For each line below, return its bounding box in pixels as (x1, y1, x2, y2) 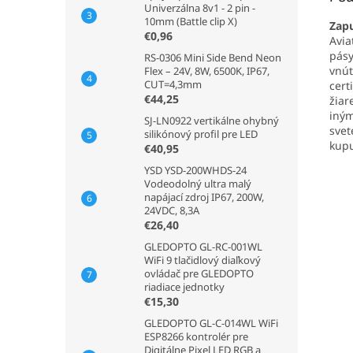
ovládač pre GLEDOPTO (144, 266, 254, 281)
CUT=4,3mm (144, 77, 202, 91)
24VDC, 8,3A (144, 203, 199, 217)
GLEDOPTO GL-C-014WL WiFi (144, 316, 278, 330)
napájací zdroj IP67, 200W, (144, 190, 264, 204)
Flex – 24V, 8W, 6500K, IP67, (144, 64, 269, 78)
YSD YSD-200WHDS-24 (144, 163, 247, 177)
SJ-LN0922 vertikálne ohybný (144, 113, 279, 128)
